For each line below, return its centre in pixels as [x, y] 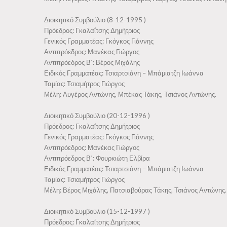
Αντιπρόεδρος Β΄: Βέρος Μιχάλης [92, 62]
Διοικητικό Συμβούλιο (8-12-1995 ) [95, 20]
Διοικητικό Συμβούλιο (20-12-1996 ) [97, 116]
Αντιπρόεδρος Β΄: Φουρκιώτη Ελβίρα [97, 158]
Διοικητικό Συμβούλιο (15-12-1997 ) [97, 211]
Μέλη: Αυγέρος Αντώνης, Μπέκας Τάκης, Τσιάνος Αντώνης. [130, 94]
